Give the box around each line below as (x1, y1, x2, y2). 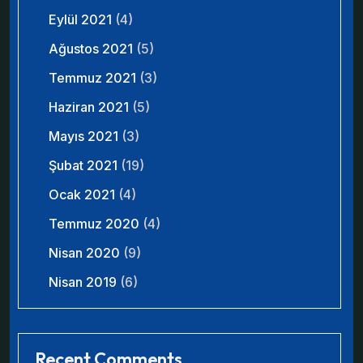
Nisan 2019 (49, 274, 117, 290)
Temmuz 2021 (49, 70, 136, 86)
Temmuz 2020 (49, 216, 139, 232)
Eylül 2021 (49, 11, 112, 28)
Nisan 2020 (49, 245, 120, 261)
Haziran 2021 (49, 99, 129, 115)
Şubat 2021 (49, 157, 117, 173)
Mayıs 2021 (49, 128, 118, 144)
